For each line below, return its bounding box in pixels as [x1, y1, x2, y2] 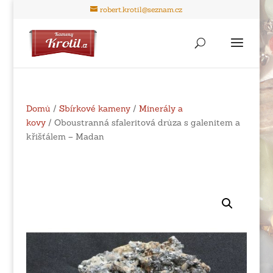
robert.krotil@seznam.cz [100, 5, 183, 14]
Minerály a [138, 103, 183, 114]
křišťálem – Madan [26, 131, 104, 142]
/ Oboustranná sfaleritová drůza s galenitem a [45, 117, 240, 128]
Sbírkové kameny [58, 103, 130, 114]
